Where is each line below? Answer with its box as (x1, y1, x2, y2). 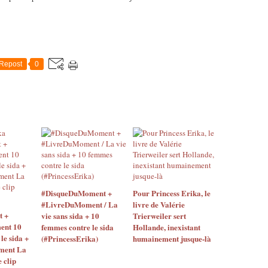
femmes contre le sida (41, 221, 114, 233)
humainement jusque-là (132, 233, 211, 244)
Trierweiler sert (132, 210, 186, 221)
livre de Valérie (132, 199, 185, 210)
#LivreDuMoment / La (41, 199, 118, 210)
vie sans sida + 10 (41, 210, 99, 221)
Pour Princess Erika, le (132, 187, 211, 199)
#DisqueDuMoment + (41, 187, 112, 199)
